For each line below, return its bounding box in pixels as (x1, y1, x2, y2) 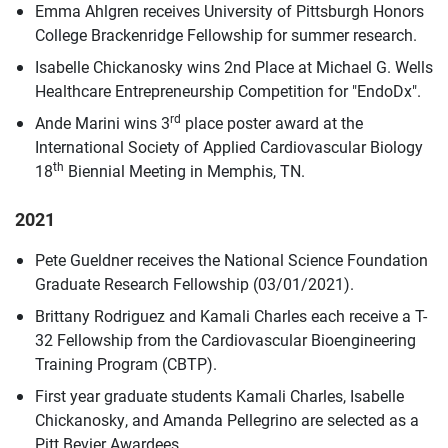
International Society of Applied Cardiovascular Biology (35, 135, 423, 157)
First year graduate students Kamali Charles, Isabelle (35, 384, 404, 406)
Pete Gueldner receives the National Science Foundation (35, 248, 428, 270)
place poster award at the (181, 111, 363, 133)
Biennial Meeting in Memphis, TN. (64, 159, 305, 181)
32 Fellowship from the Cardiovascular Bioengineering (35, 328, 416, 350)
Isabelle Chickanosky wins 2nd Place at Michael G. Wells (35, 55, 433, 77)
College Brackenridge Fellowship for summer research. (35, 23, 417, 45)
